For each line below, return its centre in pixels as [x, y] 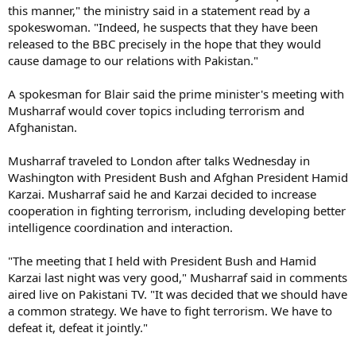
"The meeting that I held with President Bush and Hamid [162, 260]
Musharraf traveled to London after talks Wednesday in [159, 160]
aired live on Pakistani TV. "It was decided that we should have [178, 294]
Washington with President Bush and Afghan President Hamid [178, 177]
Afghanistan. [43, 127]
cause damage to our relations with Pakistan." [133, 60]
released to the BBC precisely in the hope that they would [164, 43]
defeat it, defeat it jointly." [78, 327]
